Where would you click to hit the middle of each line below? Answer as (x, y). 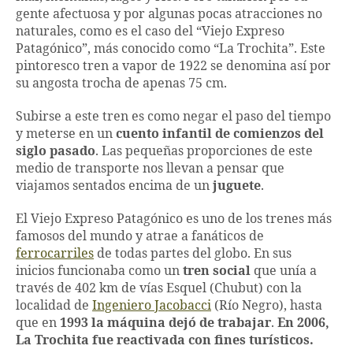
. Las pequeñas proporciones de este (204, 152)
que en (38, 323)
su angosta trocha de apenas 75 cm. (121, 84)
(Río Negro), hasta (267, 306)
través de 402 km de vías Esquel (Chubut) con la (159, 289)
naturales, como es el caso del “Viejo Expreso (150, 32)
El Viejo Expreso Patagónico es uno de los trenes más (174, 219)
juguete (237, 186)
